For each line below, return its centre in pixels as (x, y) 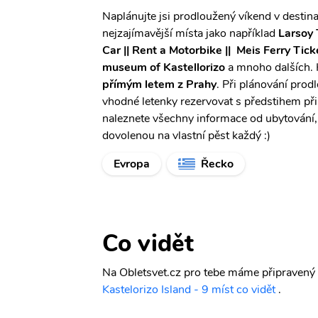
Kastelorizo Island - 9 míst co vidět (189, 290)
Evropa (132, 164)
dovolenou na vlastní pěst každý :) (186, 136)
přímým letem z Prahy (159, 84)
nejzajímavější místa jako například (190, 33)
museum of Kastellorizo (164, 67)
